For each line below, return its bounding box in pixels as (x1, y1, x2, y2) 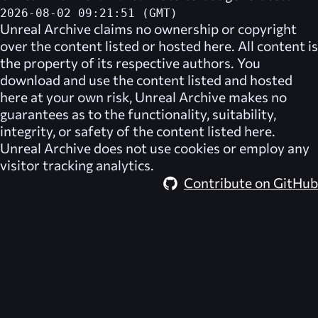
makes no (226, 87, 287, 105)
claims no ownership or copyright (91, 19, 297, 37)
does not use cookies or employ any (91, 138, 309, 156)
